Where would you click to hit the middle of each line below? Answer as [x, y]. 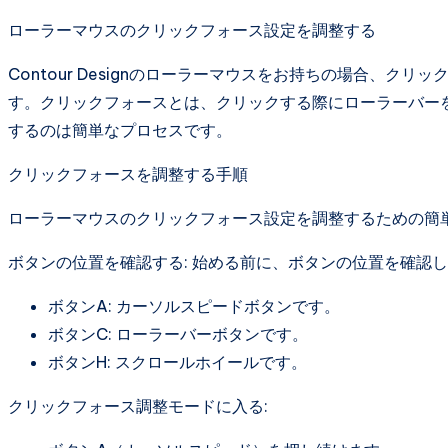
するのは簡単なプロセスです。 [120, 129]
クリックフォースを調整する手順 [128, 173]
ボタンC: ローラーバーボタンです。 [178, 333]
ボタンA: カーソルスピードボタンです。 [194, 305]
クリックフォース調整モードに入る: [138, 405]
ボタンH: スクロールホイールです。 [177, 361]
